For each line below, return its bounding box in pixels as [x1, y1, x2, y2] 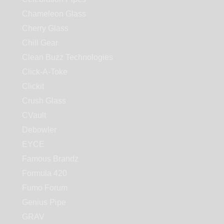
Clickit [22, 82, 44, 91]
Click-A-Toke [22, 67, 67, 76]
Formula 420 [22, 169, 67, 178]
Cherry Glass [22, 24, 68, 33]
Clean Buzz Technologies [22, 53, 113, 62]
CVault [22, 111, 46, 120]
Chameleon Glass [22, 9, 86, 18]
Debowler [22, 125, 56, 134]
